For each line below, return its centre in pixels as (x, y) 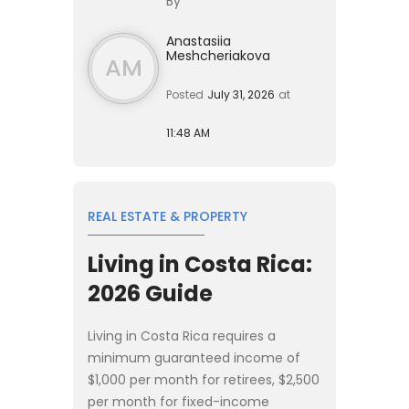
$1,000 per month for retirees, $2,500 (204, 379)
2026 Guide (150, 293)
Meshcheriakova (218, 55)
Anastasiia (199, 41)
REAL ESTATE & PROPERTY (168, 216)
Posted (185, 94)
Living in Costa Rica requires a (182, 336)
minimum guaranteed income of (194, 357)
